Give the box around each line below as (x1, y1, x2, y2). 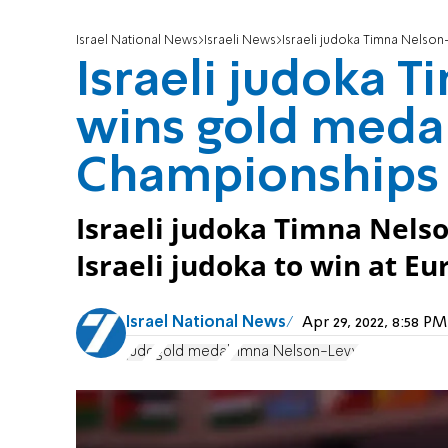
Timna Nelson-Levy (230, 344, 359, 359)
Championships (76, 154, 439, 203)
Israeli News (204, 34, 276, 48)
